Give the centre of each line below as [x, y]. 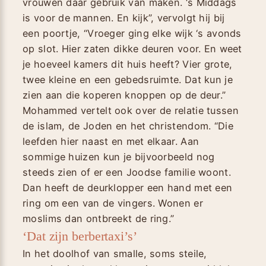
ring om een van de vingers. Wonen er [113, 203]
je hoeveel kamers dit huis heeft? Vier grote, [128, 64]
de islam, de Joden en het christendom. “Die [128, 126]
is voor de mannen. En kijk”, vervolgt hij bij [124, 18]
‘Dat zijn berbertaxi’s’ [80, 236]
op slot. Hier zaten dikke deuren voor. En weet [132, 48]
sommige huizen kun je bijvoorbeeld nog [119, 156]
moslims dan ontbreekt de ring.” [99, 218]
